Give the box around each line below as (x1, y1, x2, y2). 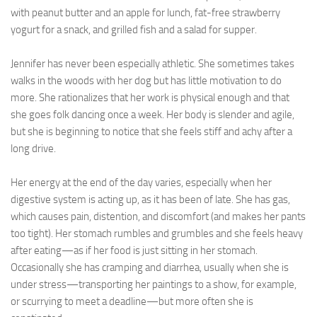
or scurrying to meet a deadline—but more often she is (11, 295, 253, 308)
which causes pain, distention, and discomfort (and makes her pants (11, 210, 306, 223)
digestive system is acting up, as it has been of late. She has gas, (11, 193, 290, 206)
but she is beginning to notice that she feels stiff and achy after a (11, 125, 292, 138)
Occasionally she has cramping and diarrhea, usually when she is (11, 261, 289, 274)
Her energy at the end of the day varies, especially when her (11, 176, 272, 189)
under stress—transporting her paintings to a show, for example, (11, 278, 296, 291)
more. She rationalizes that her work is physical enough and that (11, 91, 289, 104)
